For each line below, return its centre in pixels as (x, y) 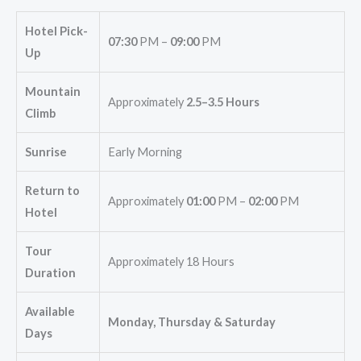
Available (50, 312)
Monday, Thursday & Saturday (192, 322)
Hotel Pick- (56, 31)
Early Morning (145, 152)
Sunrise (46, 152)
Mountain (53, 92)
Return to (52, 191)
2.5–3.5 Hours (222, 102)
